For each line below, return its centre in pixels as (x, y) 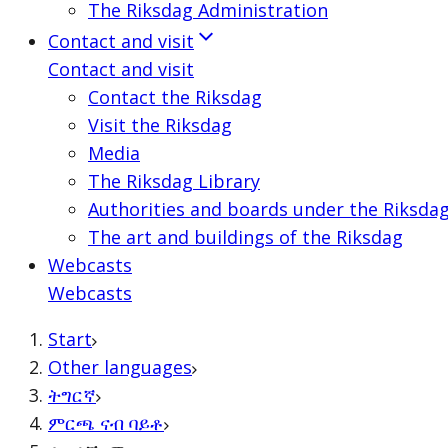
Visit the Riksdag (160, 125)
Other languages (120, 367)
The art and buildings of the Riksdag (245, 237)
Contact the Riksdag (175, 97)
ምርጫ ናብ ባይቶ (106, 423)
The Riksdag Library (174, 181)
